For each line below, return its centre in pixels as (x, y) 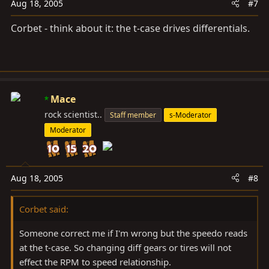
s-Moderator (190, 115)
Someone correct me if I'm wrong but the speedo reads (133, 233)
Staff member (133, 115)
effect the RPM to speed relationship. (95, 261)
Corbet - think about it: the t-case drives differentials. (130, 28)
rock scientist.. (73, 114)
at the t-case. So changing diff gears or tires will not (125, 247)
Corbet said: (44, 209)
